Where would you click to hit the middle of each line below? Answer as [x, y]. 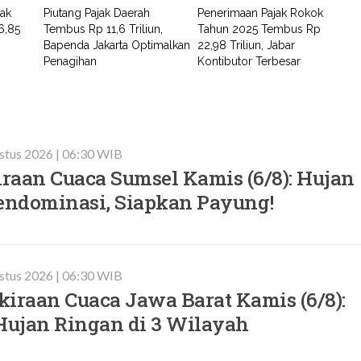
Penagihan [71, 61]
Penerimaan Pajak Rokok [261, 13]
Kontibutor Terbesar [249, 61]
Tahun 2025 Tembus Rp [259, 29]
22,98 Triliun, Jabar [247, 45]
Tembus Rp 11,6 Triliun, [104, 29]
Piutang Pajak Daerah [97, 13]
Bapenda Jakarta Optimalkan [117, 45]
